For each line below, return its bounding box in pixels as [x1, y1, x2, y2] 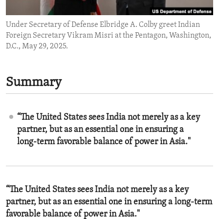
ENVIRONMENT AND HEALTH [18, 5, 112, 13]
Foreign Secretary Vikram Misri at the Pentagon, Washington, [6, 32, 211, 40]
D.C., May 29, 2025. [6, 43, 68, 51]
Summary [6, 76, 62, 90]
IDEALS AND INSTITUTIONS [18, 23, 107, 31]
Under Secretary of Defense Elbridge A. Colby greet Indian [6, 21, 200, 29]
